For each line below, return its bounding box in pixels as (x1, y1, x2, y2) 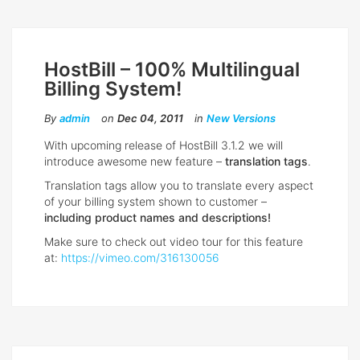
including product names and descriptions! (44, 211, 271, 225)
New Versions (207, 112, 276, 125)
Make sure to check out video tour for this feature (44, 235, 303, 249)
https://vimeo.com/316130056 (61, 251, 219, 265)
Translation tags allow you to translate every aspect (44, 178, 313, 193)
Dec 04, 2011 (117, 112, 183, 125)
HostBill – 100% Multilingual (44, 58, 300, 82)
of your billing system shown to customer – (44, 194, 267, 209)
